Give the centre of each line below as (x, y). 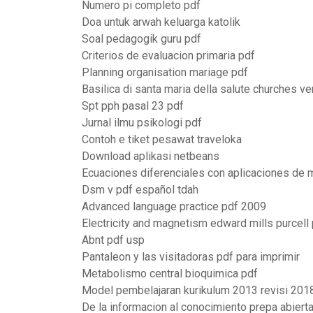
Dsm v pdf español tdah (140, 190)
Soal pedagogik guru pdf (141, 39)
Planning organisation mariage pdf (165, 72)
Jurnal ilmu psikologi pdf (142, 123)
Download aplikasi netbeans (151, 156)
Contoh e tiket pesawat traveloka (162, 139)
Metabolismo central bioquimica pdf (170, 274)
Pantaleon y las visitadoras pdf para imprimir (191, 257)
